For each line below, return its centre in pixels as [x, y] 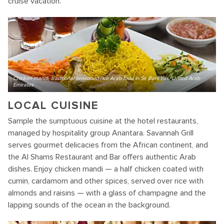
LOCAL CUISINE [53, 106]
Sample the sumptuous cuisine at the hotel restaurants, [103, 121]
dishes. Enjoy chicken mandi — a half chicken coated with [106, 169]
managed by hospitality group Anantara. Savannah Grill [101, 133]
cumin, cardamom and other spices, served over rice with [106, 181]
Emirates [23, 85]
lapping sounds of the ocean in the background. [89, 205]
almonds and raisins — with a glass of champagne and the [107, 193]
